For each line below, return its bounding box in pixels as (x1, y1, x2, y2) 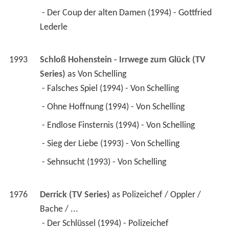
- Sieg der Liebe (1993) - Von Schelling (41, 139, 181, 149)
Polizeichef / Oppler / (122, 190, 201, 200)
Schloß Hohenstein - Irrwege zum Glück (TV (39, 55, 205, 65)
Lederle (39, 22, 70, 33)
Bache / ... (39, 204, 78, 215)
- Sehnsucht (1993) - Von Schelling (41, 157, 168, 168)
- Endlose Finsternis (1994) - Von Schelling (41, 121, 197, 131)
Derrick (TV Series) (39, 190, 110, 200)
